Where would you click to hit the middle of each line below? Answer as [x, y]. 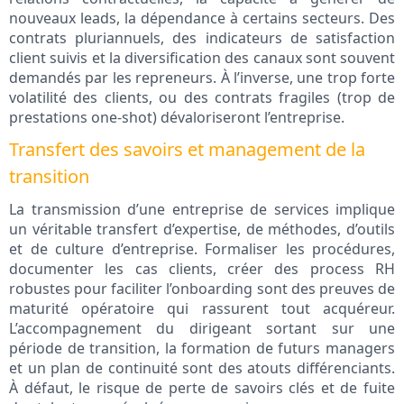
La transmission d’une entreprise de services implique [202, 210]
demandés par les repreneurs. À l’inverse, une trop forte [202, 78]
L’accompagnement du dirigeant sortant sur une [202, 329]
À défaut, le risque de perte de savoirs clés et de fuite [202, 388]
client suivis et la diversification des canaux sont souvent [202, 58]
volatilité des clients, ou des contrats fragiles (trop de [202, 98]
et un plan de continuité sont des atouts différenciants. [202, 368]
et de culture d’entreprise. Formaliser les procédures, [202, 249]
